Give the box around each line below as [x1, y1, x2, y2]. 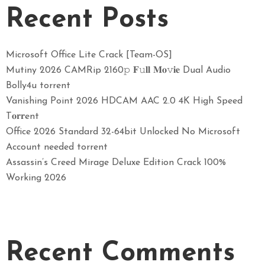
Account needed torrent [6, 142, 108, 152]
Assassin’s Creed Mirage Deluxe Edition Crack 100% [6, 157, 226, 167]
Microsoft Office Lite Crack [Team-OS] [6, 50, 172, 60]
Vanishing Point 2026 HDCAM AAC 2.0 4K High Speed [6, 96, 243, 106]
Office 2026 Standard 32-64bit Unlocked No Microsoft [6, 127, 240, 137]
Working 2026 [6, 173, 66, 183]
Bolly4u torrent [6, 80, 70, 91]
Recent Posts [6, 6, 169, 33]
